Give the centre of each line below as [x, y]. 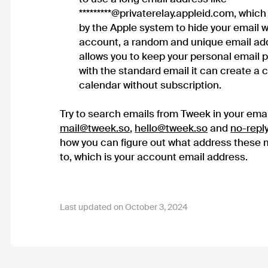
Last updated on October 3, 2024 [124, 207]
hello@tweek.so [171, 128]
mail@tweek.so [95, 128]
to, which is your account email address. [154, 156]
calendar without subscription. [150, 85]
